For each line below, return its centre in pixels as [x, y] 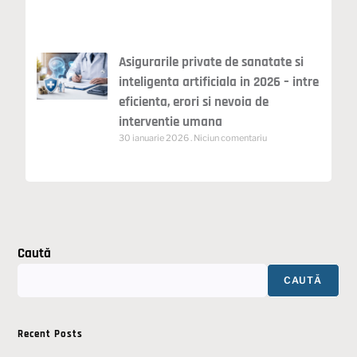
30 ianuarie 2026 [155, 138]
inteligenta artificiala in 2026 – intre [219, 82]
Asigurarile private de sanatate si [212, 63]
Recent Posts [51, 334]
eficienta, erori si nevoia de [194, 102]
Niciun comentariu [230, 138]
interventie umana [171, 122]
